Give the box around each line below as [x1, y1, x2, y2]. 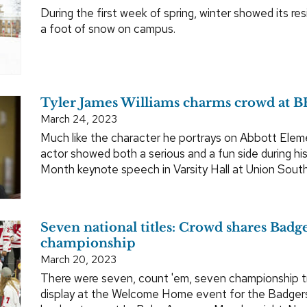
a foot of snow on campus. [40, 21, 175, 36]
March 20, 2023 [40, 251, 116, 267]
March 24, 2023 [40, 111, 117, 126]
